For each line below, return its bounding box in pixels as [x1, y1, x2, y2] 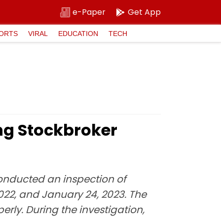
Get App [128, 6, 161, 18]
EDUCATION [58, 29, 98, 37]
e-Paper [73, 6, 106, 18]
